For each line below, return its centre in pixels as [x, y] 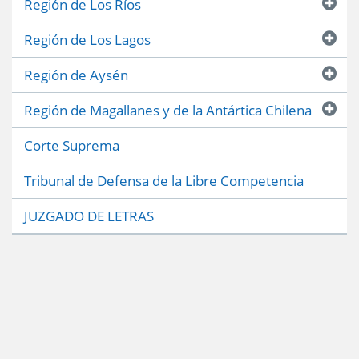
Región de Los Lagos [87, 39]
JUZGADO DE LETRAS [89, 216]
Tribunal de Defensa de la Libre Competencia [164, 180]
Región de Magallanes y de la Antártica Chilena [168, 110]
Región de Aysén [76, 75]
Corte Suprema [72, 145]
